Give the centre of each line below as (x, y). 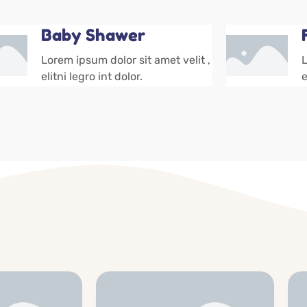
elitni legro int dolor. (91, 76)
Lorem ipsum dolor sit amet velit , (125, 60)
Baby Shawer (93, 35)
